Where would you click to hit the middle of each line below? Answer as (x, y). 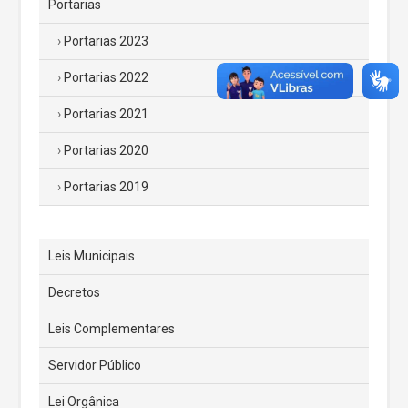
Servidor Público (95, 365)
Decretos (74, 292)
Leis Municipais (92, 256)
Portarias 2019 (106, 187)
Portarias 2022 (106, 77)
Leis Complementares (112, 329)
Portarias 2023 (106, 41)
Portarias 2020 (106, 150)
